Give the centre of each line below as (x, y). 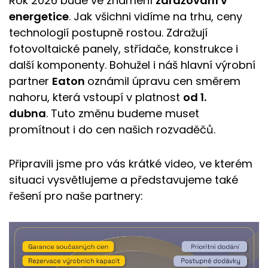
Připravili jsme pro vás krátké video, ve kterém (131, 164)
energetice (39, 16)
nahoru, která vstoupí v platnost (96, 97)
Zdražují (187, 33)
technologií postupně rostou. (88, 33)
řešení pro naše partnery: (76, 196)
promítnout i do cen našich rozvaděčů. (112, 130)
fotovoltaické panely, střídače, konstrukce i (124, 49)
